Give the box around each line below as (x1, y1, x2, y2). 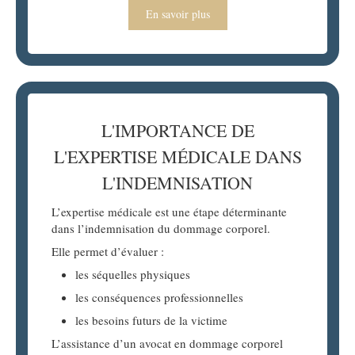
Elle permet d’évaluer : (52, 243, 164, 260)
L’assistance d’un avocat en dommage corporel (52, 335, 283, 352)
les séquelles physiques (75, 266, 190, 283)
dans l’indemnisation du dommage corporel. (52, 220, 270, 237)
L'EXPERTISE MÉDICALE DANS (53, 145, 302, 169)
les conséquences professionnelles (75, 289, 243, 306)
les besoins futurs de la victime (75, 312, 227, 329)
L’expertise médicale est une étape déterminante (52, 204, 287, 220)
